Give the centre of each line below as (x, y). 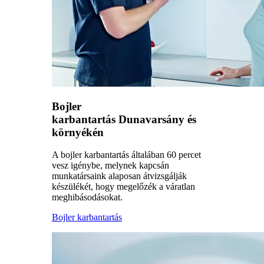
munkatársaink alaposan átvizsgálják (119, 176)
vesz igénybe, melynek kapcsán (110, 166)
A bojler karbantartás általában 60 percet (126, 155)
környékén (78, 132)
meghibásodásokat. (87, 197)
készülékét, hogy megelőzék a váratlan (123, 187)
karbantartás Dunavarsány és (124, 119)
